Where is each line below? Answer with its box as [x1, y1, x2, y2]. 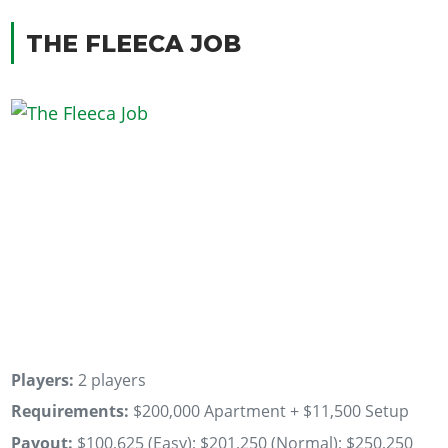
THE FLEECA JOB [25, 28, 241, 58]
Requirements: [11, 400, 130, 423]
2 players [74, 368, 147, 391]
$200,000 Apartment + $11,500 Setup [133, 400, 410, 423]
